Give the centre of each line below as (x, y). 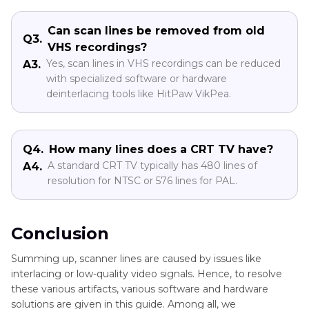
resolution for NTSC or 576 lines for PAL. (142, 180)
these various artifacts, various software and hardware (140, 289)
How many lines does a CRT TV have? (161, 149)
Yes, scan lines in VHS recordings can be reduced (163, 63)
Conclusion (60, 233)
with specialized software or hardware (137, 78)
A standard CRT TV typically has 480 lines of (152, 165)
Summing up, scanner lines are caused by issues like (136, 258)
